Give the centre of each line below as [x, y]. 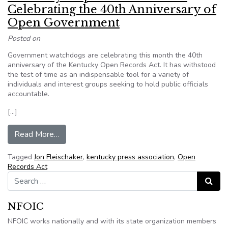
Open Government [64, 23]
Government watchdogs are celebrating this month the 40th [105, 55]
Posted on [24, 38]
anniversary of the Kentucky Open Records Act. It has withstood [112, 65]
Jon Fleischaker [59, 157]
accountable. [28, 94]
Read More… [37, 134]
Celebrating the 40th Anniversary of [112, 9]
